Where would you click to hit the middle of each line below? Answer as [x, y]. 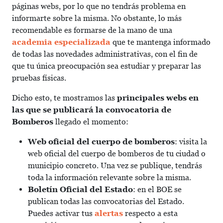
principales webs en [158, 98]
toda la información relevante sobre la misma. [110, 177]
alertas [109, 213]
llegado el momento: [91, 122]
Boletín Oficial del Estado [80, 189]
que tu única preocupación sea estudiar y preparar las [107, 66]
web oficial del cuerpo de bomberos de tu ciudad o [117, 154]
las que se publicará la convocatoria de [92, 110]
